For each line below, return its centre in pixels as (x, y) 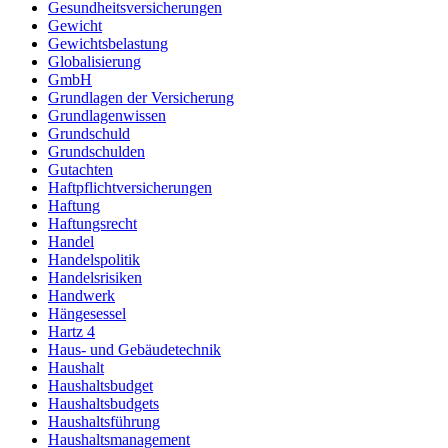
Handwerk (81, 296)
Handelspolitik (94, 260)
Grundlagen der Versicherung (141, 98)
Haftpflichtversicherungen (130, 188)
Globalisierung (94, 62)
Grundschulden (96, 152)
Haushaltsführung (104, 422)
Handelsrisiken (95, 278)
